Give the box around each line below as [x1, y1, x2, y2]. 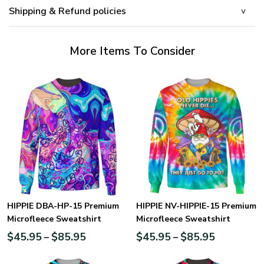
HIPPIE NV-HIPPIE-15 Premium [136, 200, 256, 212]
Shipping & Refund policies [9, 4, 126, 18]
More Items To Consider [69, 43, 195, 59]
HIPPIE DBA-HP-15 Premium [7, 200, 119, 212]
